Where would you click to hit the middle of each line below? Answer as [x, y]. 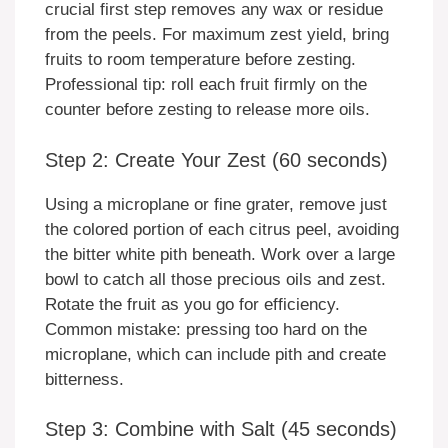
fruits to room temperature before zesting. [200, 60]
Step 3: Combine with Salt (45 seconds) [221, 429]
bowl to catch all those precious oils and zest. [215, 279]
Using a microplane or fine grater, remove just [216, 204]
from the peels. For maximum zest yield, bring [217, 35]
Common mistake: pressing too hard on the [206, 329]
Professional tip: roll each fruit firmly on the [206, 85]
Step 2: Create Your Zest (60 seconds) [216, 159]
